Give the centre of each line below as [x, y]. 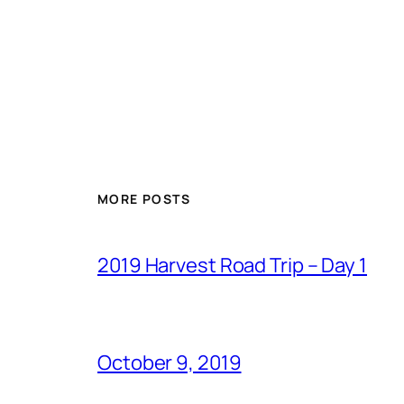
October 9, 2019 [170, 363]
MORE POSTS [144, 199]
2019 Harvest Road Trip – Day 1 [232, 266]
